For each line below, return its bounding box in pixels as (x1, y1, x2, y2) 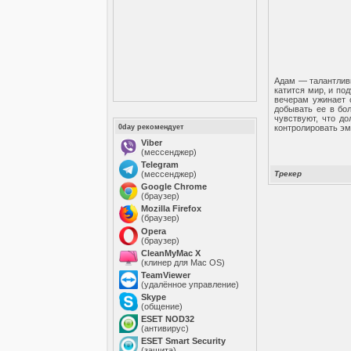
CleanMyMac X (141, 248, 201, 258)
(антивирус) (141, 324, 190, 333)
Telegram (141, 160, 179, 169)
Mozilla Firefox (141, 204, 202, 213)
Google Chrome (141, 182, 208, 191)
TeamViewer (141, 270, 191, 280)
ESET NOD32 (141, 314, 195, 324)
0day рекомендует (118, 123, 184, 131)
